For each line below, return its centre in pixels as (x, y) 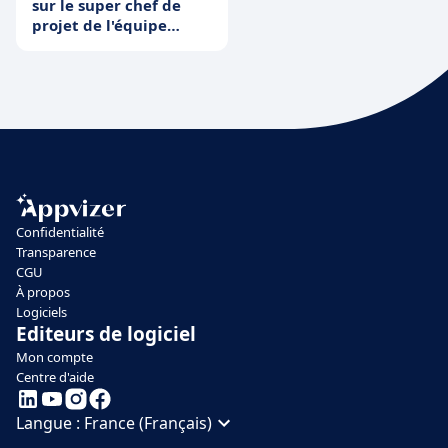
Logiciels (41, 312)
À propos (43, 292)
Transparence (56, 252)
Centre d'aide (55, 377)
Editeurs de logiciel (106, 334)
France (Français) (148, 423)
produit (61, 45)
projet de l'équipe (99, 25)
